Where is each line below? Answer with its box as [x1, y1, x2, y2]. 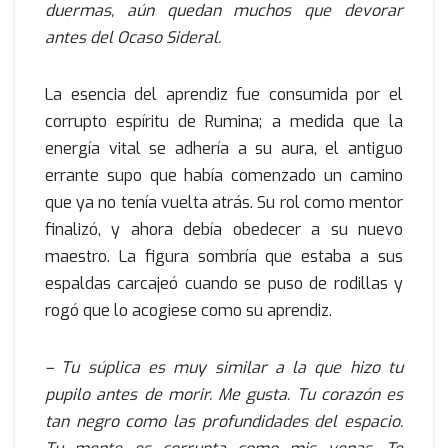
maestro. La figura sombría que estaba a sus [45, 246, 403, 268]
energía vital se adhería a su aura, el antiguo [45, 138, 403, 160]
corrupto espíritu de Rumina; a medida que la [45, 111, 403, 133]
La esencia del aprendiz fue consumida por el [45, 84, 403, 106]
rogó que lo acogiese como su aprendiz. [45, 300, 332, 322]
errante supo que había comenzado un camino [45, 165, 403, 187]
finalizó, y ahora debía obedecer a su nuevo [45, 219, 403, 241]
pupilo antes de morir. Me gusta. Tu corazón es [45, 384, 403, 406]
